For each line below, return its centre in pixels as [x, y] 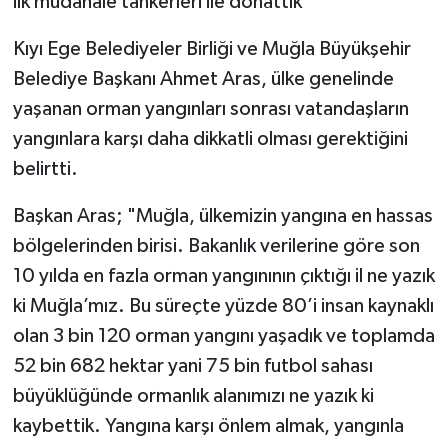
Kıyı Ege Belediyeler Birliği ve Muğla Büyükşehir [211, 49]
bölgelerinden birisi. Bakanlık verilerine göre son [216, 246]
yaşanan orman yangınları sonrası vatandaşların [210, 109]
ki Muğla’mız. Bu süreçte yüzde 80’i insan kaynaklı [223, 306]
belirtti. [45, 169]
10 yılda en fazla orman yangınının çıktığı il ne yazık [223, 276]
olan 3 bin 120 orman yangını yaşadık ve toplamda [223, 336]
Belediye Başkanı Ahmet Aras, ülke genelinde [203, 79]
